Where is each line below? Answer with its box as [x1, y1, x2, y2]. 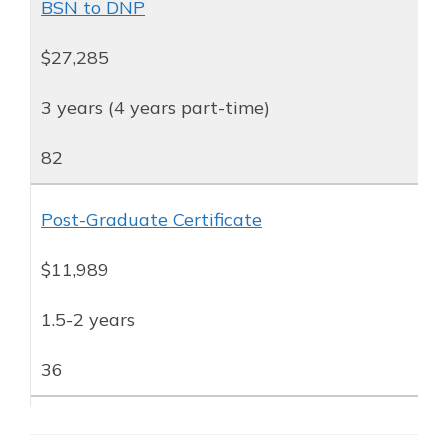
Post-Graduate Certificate [41, 208, 262, 232]
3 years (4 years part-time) [41, 96, 270, 120]
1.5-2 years [41, 308, 135, 332]
